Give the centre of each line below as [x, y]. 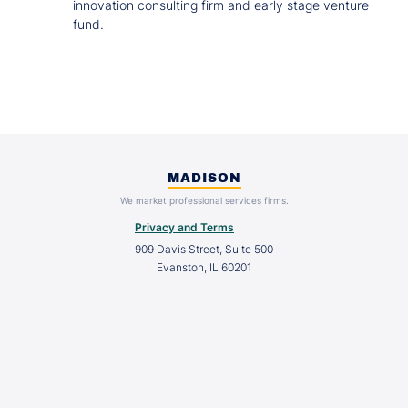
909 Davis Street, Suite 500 [204, 249]
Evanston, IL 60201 [204, 267]
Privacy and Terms [184, 227]
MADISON [204, 178]
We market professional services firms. [204, 200]
